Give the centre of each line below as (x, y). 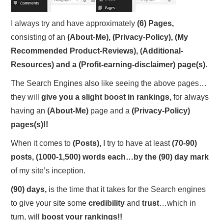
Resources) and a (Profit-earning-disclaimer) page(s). (109, 65)
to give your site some (50, 203)
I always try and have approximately (74, 24)
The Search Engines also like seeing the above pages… (109, 83)
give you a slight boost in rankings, (107, 97)
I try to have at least (137, 143)
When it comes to (42, 143)
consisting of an (39, 37)
